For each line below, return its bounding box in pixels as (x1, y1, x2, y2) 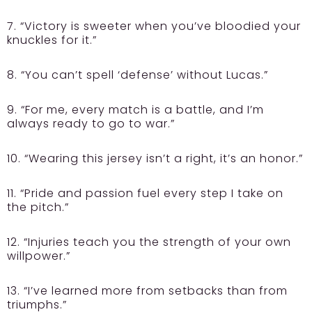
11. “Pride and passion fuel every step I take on (7, 185, 283, 202)
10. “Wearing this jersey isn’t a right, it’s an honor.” (7, 150, 303, 167)
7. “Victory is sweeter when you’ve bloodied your (7, 18, 301, 35)
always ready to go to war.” (7, 116, 175, 132)
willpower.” (7, 248, 70, 265)
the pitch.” (7, 199, 69, 216)
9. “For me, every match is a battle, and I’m (7, 102, 264, 118)
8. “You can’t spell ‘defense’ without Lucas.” (7, 67, 268, 84)
